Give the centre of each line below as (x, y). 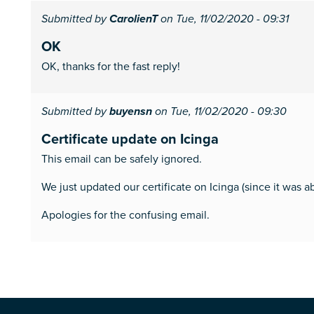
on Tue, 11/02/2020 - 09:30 (219, 112)
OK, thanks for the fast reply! (111, 66)
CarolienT (134, 20)
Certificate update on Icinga (130, 138)
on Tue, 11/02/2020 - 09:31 (223, 19)
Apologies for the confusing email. (125, 214)
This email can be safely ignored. (122, 158)
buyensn (131, 112)
